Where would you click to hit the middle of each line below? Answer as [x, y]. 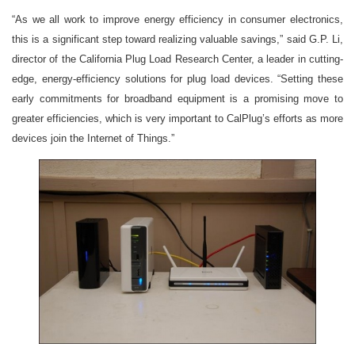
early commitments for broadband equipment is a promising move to [177, 99]
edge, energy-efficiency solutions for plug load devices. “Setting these [177, 79]
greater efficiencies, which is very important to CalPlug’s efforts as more [177, 119]
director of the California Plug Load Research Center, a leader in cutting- [177, 59]
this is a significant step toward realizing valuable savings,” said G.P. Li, [177, 40]
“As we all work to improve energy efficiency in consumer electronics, [177, 20]
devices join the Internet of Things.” [93, 139]
